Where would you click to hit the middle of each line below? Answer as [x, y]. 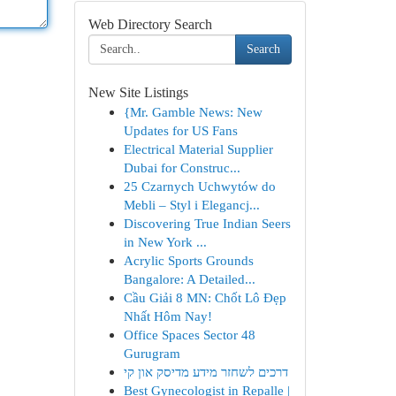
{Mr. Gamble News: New [193, 112]
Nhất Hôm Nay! [168, 316]
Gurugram [152, 353]
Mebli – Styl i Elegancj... [191, 205]
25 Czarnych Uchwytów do [199, 186]
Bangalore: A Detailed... [189, 279]
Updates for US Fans [180, 130]
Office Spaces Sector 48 [189, 335]
